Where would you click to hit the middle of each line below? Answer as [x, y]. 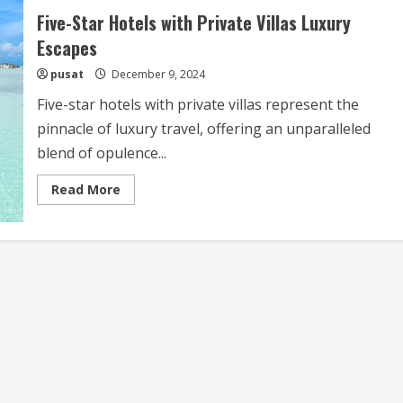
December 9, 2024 [157, 74]
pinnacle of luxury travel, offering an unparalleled [203, 129]
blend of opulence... [101, 153]
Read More [85, 189]
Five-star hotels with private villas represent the [197, 104]
